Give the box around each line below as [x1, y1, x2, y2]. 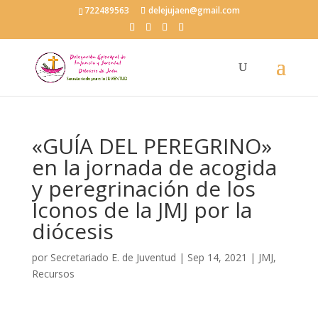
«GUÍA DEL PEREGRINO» [31, 131, 272, 160]
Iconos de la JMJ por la [31, 195, 252, 224]
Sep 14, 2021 [187, 251, 247, 264]
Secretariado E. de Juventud [50, 251, 176, 264]
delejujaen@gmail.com [148, 4, 240, 16]
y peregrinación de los [31, 174, 256, 203]
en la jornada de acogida [31, 153, 277, 182]
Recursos [31, 267, 75, 280]
